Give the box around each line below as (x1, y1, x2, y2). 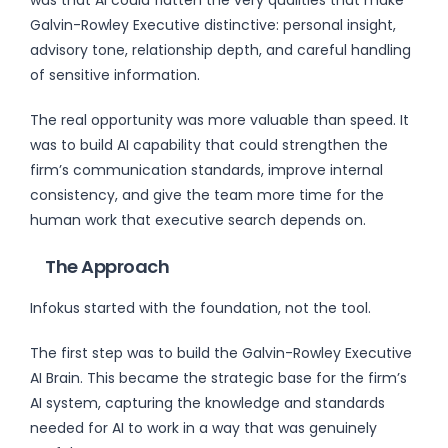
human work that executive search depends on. (30, 209, 366, 230)
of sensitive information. (30, 64, 200, 85)
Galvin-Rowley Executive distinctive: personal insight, (30, 14, 396, 35)
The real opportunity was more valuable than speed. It (30, 109, 409, 130)
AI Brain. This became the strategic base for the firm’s (30, 367, 407, 388)
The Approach (45, 253, 170, 279)
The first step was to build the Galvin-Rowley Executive (30, 342, 412, 363)
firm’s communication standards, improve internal (30, 159, 383, 180)
